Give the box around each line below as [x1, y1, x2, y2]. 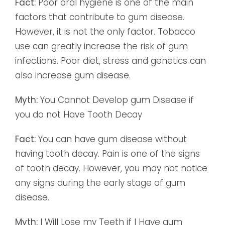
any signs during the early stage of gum [15, 177, 185, 189]
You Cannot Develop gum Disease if [38, 94, 194, 106]
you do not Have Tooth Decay [15, 108, 142, 121]
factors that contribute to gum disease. [15, 11, 184, 24]
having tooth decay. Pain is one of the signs [15, 148, 200, 160]
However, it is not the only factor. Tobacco [15, 26, 195, 38]
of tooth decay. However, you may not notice [15, 162, 207, 175]
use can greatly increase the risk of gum [15, 40, 188, 53]
